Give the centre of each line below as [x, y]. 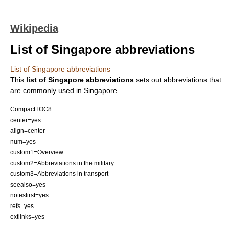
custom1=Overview [37, 152]
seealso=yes [28, 184]
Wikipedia [34, 28]
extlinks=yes [27, 216]
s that [212, 80]
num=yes [23, 141]
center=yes [26, 120]
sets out [149, 80]
